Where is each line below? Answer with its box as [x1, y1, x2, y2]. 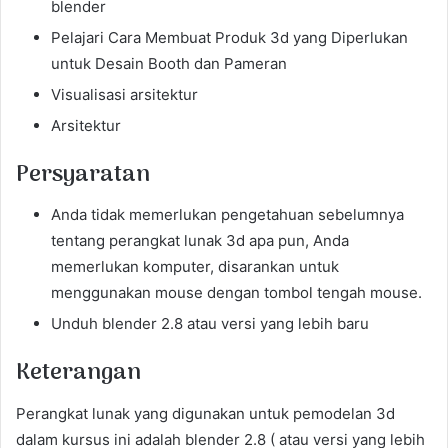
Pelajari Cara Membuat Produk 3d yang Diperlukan [51, 27, 408, 47]
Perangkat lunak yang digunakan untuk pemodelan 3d [16, 403, 395, 423]
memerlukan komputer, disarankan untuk [51, 257, 339, 276]
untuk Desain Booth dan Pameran [51, 53, 287, 73]
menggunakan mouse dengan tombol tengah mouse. [51, 283, 422, 302]
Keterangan [16, 354, 141, 392]
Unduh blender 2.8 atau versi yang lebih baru [51, 314, 369, 333]
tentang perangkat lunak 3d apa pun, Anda [51, 231, 349, 250]
